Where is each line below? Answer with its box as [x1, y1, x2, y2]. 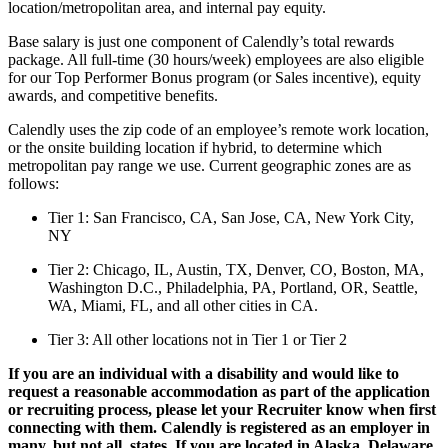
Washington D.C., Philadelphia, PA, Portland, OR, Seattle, [48, 278, 418, 296]
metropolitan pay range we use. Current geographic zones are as [8, 156, 411, 174]
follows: [8, 174, 59, 192]
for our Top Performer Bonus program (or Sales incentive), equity [8, 68, 421, 86]
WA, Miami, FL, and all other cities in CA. [48, 296, 318, 314]
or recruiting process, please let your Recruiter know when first [8, 400, 436, 418]
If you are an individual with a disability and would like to [8, 364, 399, 382]
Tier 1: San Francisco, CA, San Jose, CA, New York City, [48, 208, 414, 226]
